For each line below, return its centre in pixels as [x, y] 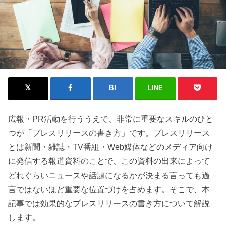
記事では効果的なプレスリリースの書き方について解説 [109, 203]
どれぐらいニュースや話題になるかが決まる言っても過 [109, 175]
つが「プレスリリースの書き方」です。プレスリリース [109, 132]
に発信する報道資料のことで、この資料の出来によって [109, 161]
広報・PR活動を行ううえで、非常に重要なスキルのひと [111, 118]
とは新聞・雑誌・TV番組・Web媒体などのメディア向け [111, 147]
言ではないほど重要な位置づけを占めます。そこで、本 [109, 189]
